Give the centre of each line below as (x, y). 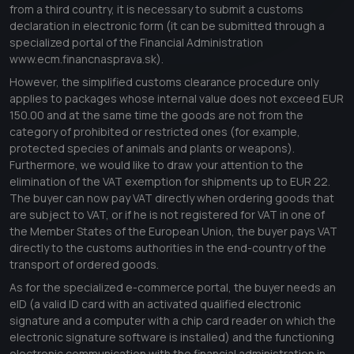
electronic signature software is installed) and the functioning (172, 337)
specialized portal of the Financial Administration (136, 43)
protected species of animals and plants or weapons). (152, 149)
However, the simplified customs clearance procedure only (164, 82)
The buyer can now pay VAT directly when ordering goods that (172, 198)
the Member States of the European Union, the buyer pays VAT (173, 232)
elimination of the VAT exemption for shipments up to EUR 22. (170, 182)
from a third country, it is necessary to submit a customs (156, 9)
